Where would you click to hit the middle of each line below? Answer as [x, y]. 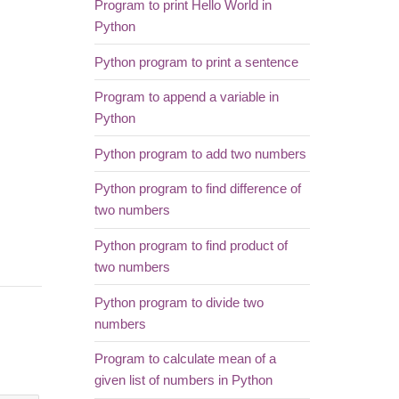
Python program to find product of [191, 246]
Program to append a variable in [186, 98]
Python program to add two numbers [200, 154]
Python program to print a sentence [196, 62]
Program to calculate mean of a [185, 359]
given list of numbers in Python [183, 381]
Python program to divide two [179, 302]
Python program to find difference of [197, 189]
